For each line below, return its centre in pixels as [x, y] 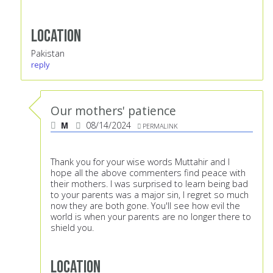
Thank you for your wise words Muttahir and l [140, 162]
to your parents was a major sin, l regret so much [150, 195]
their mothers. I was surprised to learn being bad [149, 184]
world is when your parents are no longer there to [151, 217]
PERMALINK [160, 126]
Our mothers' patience [113, 111]
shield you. [72, 228]
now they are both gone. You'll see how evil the [145, 206]
